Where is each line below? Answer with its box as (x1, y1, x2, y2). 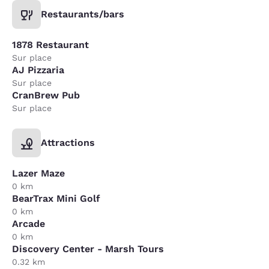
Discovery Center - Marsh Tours (12, 243, 164, 255)
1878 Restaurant (12, 38, 89, 50)
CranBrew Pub (12, 89, 80, 101)
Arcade (12, 217, 45, 229)
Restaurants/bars (41, 8, 124, 20)
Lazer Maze (12, 167, 65, 179)
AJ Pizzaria (12, 64, 64, 76)
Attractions (41, 136, 95, 148)
